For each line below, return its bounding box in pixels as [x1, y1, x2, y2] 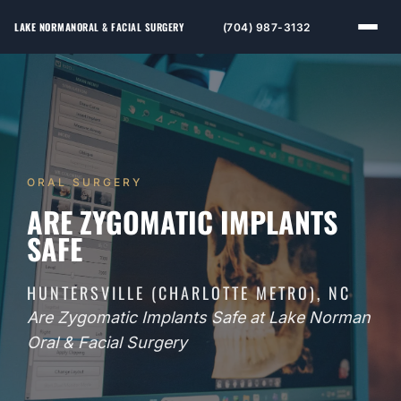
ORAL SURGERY [27, 175, 142, 189]
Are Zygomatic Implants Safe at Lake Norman [27, 307, 371, 327]
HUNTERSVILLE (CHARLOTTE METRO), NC [27, 280, 351, 304]
